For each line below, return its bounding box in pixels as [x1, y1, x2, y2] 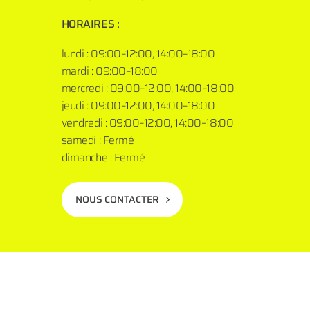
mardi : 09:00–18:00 [61, 62, 158, 80]
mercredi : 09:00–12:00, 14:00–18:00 [61, 79, 235, 97]
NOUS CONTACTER [75, 192, 159, 208]
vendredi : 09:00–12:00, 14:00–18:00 [61, 113, 234, 131]
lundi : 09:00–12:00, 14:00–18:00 [61, 44, 215, 62]
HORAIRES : [61, 15, 128, 33]
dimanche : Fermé [61, 148, 145, 166]
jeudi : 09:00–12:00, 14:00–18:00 [61, 96, 215, 114]
